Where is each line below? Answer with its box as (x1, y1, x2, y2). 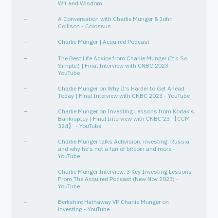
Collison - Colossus (58, 22, 111, 30)
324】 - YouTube (58, 122, 101, 129)
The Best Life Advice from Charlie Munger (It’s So (58, 54, 187, 62)
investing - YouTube (58, 205, 109, 213)
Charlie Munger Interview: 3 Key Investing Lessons (58, 168, 192, 175)
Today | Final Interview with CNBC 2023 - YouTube (58, 92, 190, 99)
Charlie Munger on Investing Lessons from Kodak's (58, 108, 194, 115)
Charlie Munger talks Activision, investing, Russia (58, 138, 189, 145)
